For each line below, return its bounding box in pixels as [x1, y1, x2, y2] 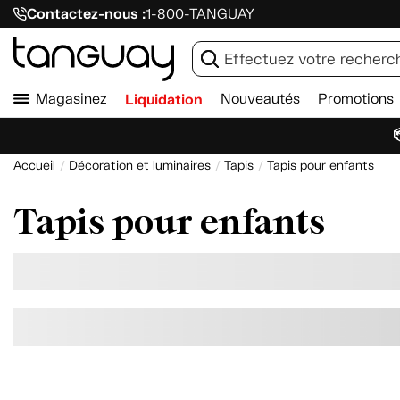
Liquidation [125, 90, 203, 109]
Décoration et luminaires [69, 158, 211, 173]
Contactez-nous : [26, 4, 146, 23]
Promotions [318, 90, 394, 107]
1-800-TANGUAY [145, 5, 254, 22]
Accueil [13, 158, 55, 173]
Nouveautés [221, 90, 300, 107]
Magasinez [36, 90, 107, 107]
